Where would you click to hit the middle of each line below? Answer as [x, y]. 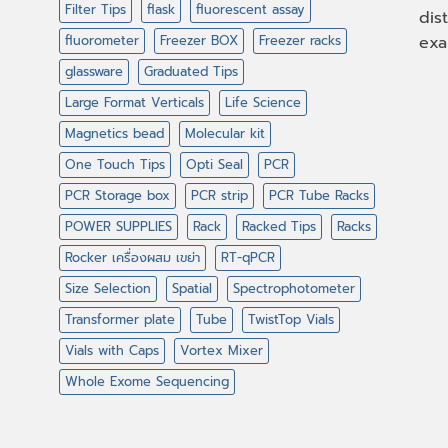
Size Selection [108, 288]
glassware [94, 71]
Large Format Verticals [134, 102]
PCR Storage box [117, 195]
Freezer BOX [199, 40]
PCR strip [219, 195]
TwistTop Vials [291, 319]
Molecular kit [225, 133]
